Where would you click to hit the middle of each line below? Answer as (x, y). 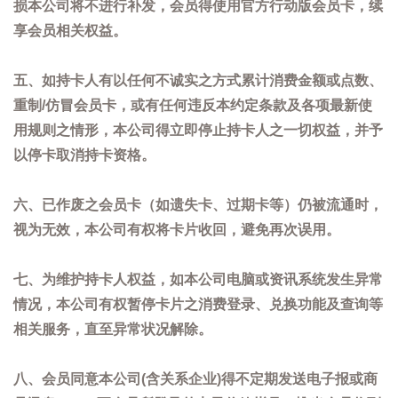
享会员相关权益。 (70, 31)
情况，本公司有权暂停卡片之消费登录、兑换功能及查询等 (198, 304)
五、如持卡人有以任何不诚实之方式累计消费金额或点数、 (198, 80)
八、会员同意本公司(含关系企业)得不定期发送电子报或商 (195, 379)
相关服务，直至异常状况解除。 (113, 329)
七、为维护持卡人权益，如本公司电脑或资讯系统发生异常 (198, 279)
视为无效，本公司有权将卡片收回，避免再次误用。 (177, 230)
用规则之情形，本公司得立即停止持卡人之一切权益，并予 (198, 130)
